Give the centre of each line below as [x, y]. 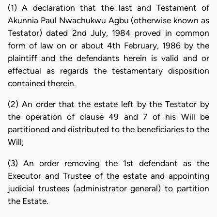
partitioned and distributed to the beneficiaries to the [108, 130]
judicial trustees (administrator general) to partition [108, 188]
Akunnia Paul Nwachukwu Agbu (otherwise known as [108, 20]
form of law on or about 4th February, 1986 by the [108, 46]
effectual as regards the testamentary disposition [108, 71]
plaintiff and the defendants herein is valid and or [108, 58]
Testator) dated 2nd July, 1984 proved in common [108, 33]
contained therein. [42, 83]
